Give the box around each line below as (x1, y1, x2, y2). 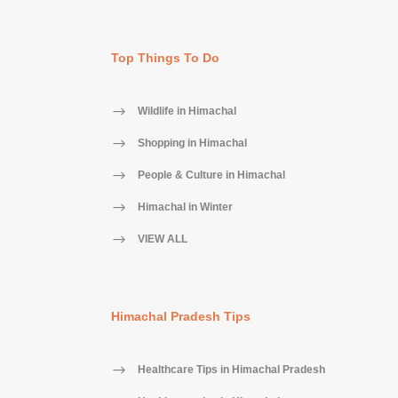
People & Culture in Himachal (137, 168, 285, 181)
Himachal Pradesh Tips (110, 308, 251, 323)
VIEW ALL (137, 232, 187, 245)
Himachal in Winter (137, 200, 233, 213)
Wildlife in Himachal (137, 104, 236, 117)
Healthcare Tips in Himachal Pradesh (137, 362, 325, 376)
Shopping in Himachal (137, 136, 247, 149)
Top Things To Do (110, 50, 219, 65)
